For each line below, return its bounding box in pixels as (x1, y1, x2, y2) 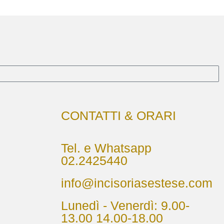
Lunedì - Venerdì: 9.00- (61, 198, 189, 212)
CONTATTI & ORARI (61, 108, 176, 122)
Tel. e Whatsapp (61, 140, 151, 155)
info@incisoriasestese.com (61, 175, 212, 190)
